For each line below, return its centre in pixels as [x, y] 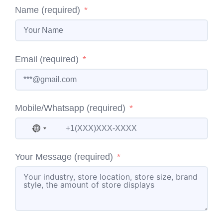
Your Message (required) [64, 157]
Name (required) [48, 10]
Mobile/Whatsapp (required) [70, 108]
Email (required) [47, 59]
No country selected [79, 130]
